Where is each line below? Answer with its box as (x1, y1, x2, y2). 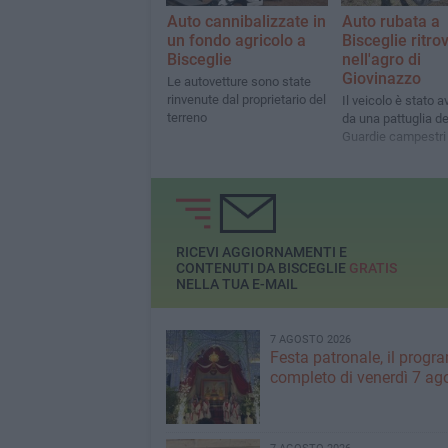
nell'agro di (341, 50, 421, 70)
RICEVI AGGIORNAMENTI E (175, 244, 347, 261)
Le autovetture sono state (166, 74, 311, 90)
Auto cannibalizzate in (166, 12, 326, 32)
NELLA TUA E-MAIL (175, 276, 298, 293)
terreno (166, 110, 207, 126)
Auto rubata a (341, 12, 440, 32)
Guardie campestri (341, 129, 446, 145)
